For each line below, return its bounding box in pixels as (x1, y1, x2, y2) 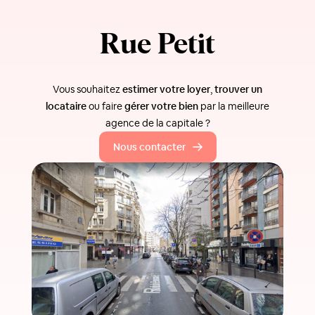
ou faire (86, 100, 124, 113)
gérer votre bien (124, 100, 198, 113)
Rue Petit (100, 32, 215, 60)
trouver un (214, 83, 262, 96)
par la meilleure (198, 100, 269, 113)
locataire (46, 100, 86, 113)
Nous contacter (112, 141, 186, 154)
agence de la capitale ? (105, 117, 210, 130)
